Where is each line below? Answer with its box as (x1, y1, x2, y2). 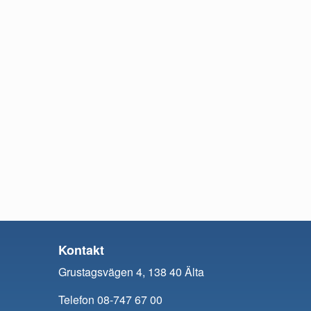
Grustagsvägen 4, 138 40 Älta (58, 264, 204, 280)
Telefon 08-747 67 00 (58, 292, 162, 308)
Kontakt (58, 241, 104, 260)
